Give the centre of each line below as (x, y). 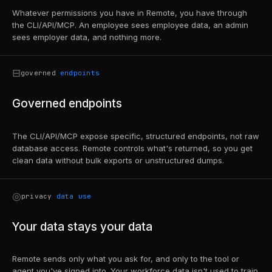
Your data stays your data (82, 226)
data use (74, 196)
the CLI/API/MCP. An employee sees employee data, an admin (130, 25)
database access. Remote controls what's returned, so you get (132, 148)
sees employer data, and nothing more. (87, 37)
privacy (37, 196)
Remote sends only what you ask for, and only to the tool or (126, 259)
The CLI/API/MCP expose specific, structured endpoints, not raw (136, 136)
